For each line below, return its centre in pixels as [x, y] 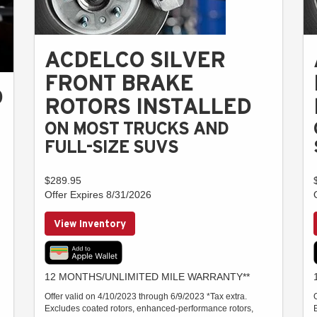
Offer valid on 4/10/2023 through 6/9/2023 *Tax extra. [146, 296]
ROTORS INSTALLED [148, 106]
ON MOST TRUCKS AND [137, 128]
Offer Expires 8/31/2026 [98, 194]
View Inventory [90, 223]
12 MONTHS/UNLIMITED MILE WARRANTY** [147, 276]
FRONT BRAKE [119, 83]
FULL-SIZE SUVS [111, 146]
